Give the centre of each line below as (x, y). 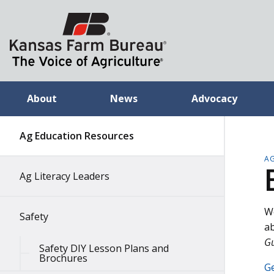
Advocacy (214, 98)
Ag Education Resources (77, 136)
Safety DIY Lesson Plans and (104, 248)
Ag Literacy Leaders (65, 176)
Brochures (63, 258)
